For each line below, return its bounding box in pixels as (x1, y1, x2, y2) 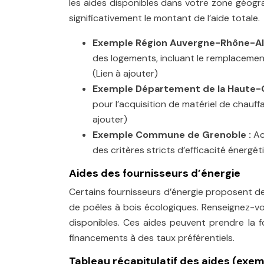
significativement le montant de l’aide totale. (69, 12, 260, 24)
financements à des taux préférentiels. (69, 232, 235, 244)
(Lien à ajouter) (93, 67, 158, 80)
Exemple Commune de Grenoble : (93, 128, 253, 141)
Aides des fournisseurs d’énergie (69, 166, 240, 180)
